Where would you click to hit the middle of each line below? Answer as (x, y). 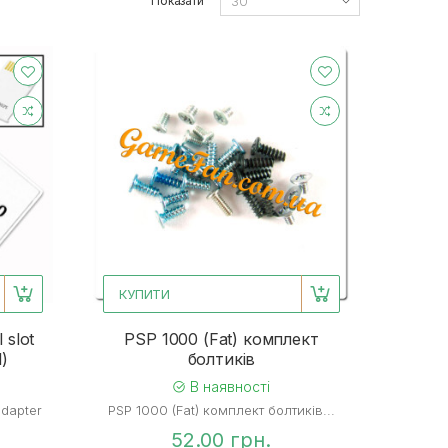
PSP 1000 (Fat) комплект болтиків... (221, 410)
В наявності (228, 387)
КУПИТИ (144, 294)
